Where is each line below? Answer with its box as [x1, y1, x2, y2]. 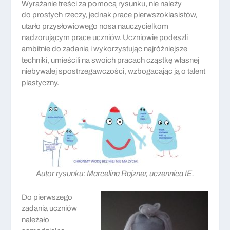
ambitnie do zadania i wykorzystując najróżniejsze [22, 44, 188, 53]
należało [22, 215, 50, 224]
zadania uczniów [22, 204, 78, 213]
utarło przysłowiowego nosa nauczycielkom [22, 22, 169, 30]
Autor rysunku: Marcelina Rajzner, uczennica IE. [36, 169, 194, 178]
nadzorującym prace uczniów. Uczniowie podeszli [22, 33, 188, 42]
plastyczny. [22, 78, 60, 87]
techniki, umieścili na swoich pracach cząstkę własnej [22, 55, 200, 64]
